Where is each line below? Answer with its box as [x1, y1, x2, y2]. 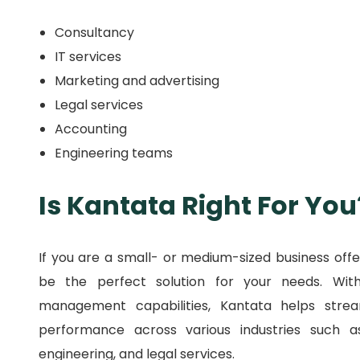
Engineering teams [55, 144, 173, 163]
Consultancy [55, 23, 134, 43]
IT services [55, 47, 121, 67]
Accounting [55, 120, 127, 139]
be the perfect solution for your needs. [39, 272, 333, 292]
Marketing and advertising [55, 72, 219, 91]
